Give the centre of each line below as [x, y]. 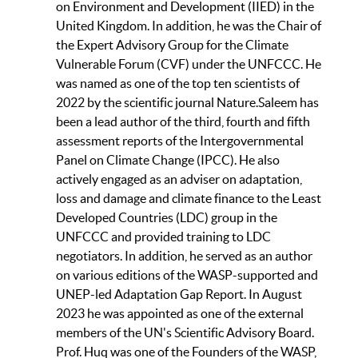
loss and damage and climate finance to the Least [189, 198]
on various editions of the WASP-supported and [187, 274]
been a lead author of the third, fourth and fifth [183, 121]
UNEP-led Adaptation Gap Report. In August [179, 294]
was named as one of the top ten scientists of [178, 83]
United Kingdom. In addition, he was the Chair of [189, 25]
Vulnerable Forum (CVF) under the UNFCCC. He [189, 64]
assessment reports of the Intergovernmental [180, 140]
